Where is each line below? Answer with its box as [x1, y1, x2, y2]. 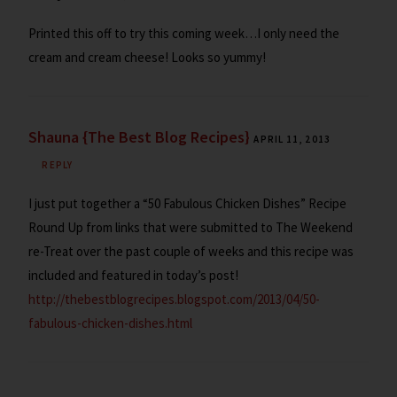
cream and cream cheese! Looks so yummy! [28, 49, 267, 66]
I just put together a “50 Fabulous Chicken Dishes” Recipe [28, 195, 347, 213]
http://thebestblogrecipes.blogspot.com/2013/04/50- [28, 291, 321, 308]
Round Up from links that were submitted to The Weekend [28, 219, 354, 237]
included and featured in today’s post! [28, 267, 239, 284]
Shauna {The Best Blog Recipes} [28, 127, 251, 148]
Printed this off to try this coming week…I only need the [28, 25, 340, 43]
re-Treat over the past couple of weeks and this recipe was [28, 243, 354, 261]
